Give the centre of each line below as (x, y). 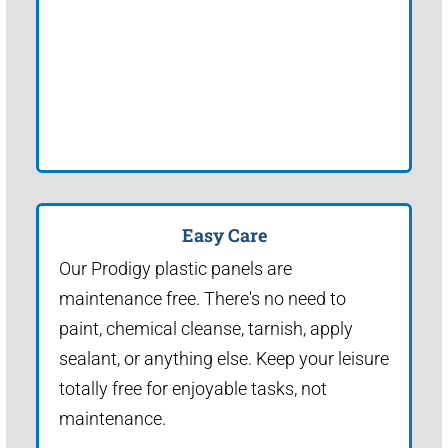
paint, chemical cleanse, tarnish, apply (206, 328)
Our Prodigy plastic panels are (175, 268)
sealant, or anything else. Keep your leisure (224, 358)
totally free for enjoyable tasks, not (193, 388)
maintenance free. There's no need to (202, 298)
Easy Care (224, 234)
